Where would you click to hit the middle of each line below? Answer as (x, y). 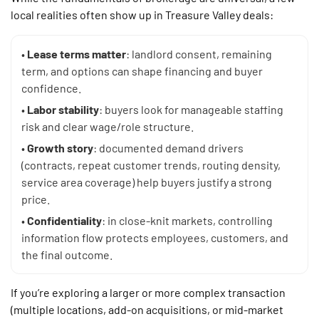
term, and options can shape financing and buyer (142, 71)
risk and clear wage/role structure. (108, 127)
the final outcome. (67, 255)
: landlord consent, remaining (199, 54)
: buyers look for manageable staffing (191, 110)
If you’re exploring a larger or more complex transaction (148, 293)
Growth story (60, 148)
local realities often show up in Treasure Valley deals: (142, 15)
